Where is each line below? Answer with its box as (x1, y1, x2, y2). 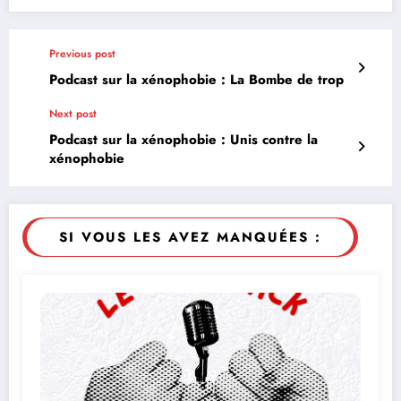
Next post (49, 105, 97, 122)
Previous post (49, 45, 115, 62)
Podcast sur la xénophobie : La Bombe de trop (49, 69, 344, 90)
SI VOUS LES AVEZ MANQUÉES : (59, 226, 321, 247)
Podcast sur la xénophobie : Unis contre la (49, 129, 318, 149)
